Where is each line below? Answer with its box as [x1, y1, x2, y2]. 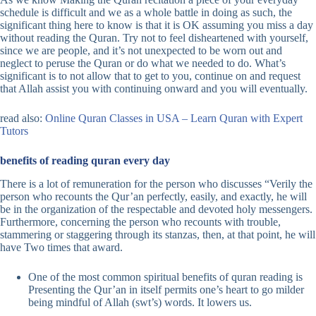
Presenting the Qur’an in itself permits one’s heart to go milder [28, 283, 304, 296]
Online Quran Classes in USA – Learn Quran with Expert [45, 112, 303, 125]
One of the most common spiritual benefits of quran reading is [28, 270, 303, 283]
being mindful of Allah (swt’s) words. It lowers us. [28, 296, 252, 308]
